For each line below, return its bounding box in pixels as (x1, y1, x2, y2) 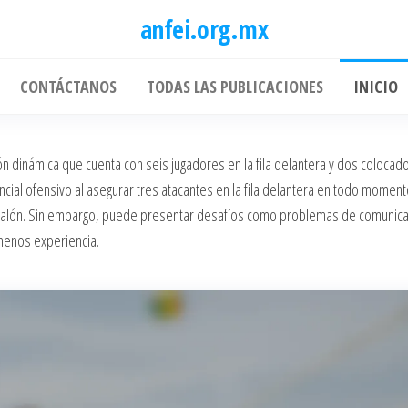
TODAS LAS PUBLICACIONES (146, 76, 323, 97)
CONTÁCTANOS (19, 76, 117, 97)
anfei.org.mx (139, 12, 269, 46)
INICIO (352, 76, 398, 97)
